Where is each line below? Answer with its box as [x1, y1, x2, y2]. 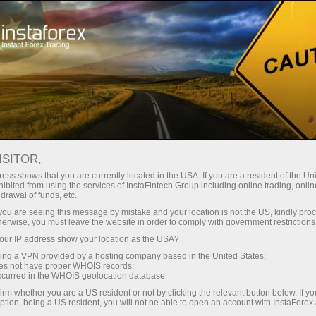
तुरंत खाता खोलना [64, 12, 128, 26]
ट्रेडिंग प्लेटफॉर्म [190, 12, 245, 26]
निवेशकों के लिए [90, 62, 148, 78]
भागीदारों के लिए [184, 62, 243, 78]
